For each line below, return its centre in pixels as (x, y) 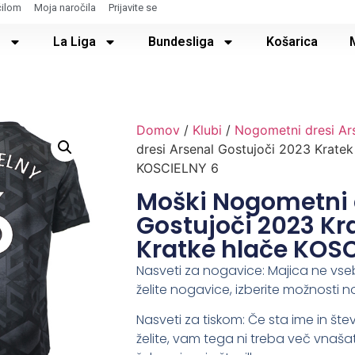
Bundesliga (181, 42)
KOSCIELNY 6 (178, 168)
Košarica (292, 42)
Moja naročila (65, 8)
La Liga (74, 42)
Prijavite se (133, 8)
